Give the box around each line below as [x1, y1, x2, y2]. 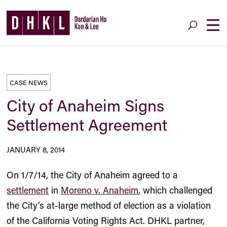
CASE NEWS [10, 78, 48, 87]
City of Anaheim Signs [7, 95, 165, 116]
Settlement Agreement [7, 114, 168, 135]
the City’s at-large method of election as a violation [7, 199, 211, 211]
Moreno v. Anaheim [61, 184, 139, 196]
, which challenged [138, 184, 213, 196]
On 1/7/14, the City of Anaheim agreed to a [7, 169, 178, 181]
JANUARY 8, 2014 [7, 144, 65, 155]
